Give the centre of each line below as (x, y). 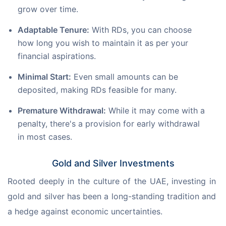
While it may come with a (155, 111)
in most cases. (45, 137)
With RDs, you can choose (140, 30)
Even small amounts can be (125, 77)
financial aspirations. (57, 56)
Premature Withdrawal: (62, 111)
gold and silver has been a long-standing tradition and (113, 196)
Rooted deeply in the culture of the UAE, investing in (113, 181)
